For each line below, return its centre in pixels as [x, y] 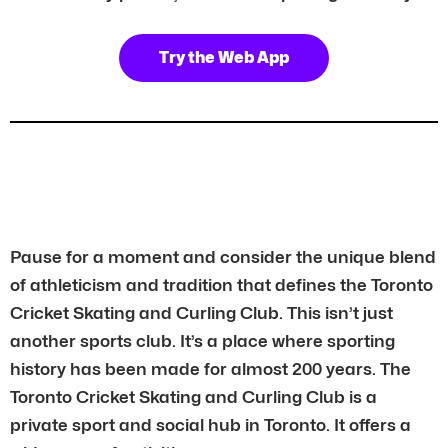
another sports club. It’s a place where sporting [202, 340]
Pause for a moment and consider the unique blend [223, 256]
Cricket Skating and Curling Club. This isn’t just [201, 312]
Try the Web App [224, 57]
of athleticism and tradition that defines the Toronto [221, 284]
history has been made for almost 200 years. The [210, 368]
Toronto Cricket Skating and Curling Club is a [193, 396]
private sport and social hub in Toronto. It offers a [210, 424]
